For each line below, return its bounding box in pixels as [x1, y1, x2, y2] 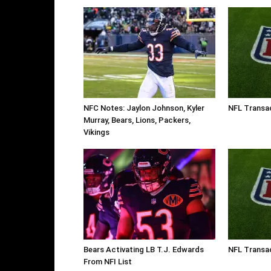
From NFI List [83, 257, 132, 267]
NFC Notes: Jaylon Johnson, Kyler [83, 103, 204, 113]
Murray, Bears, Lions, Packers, [83, 116, 191, 125]
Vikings [83, 128, 109, 137]
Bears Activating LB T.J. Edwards [83, 245, 204, 255]
